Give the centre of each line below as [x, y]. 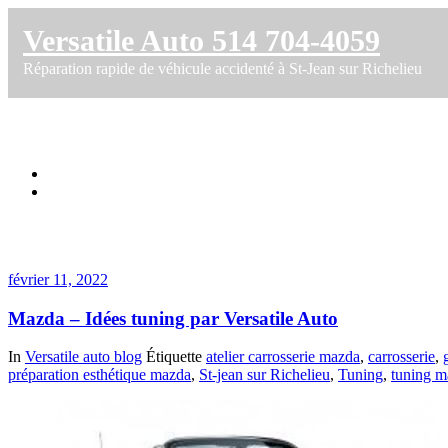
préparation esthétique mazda [99, 375]
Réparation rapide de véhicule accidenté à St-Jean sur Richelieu [222, 68]
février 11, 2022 [58, 279]
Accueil [72, 173]
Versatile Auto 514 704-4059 [201, 40]
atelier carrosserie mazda [283, 357]
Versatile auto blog [83, 357]
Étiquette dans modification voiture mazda [227, 130]
